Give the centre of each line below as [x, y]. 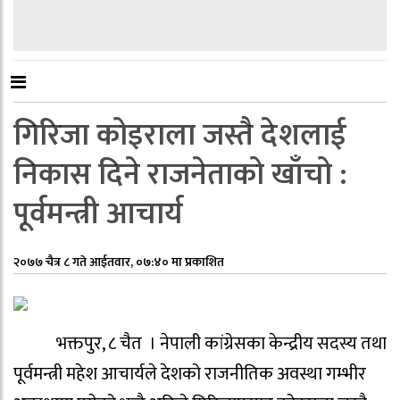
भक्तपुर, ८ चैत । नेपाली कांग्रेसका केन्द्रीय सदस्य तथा [200, 344]
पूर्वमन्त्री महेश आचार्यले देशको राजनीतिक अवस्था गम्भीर [190, 374]
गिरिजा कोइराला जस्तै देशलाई [180, 136]
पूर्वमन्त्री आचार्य [98, 214]
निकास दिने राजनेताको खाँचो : [180, 175]
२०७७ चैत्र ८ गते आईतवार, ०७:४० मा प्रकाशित [119, 262]
